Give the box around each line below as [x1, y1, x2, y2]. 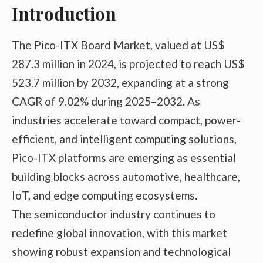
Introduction [12, 1, 116, 25]
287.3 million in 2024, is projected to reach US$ [12, 56, 245, 70]
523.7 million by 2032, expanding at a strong [12, 75, 229, 89]
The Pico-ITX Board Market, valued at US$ [12, 38, 225, 52]
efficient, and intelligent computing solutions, [12, 131, 237, 146]
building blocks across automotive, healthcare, [12, 169, 240, 183]
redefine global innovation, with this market [12, 225, 227, 240]
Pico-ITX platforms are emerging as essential [12, 150, 236, 164]
